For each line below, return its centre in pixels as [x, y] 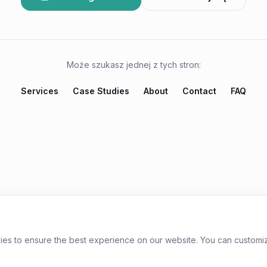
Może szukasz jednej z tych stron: [133, 65]
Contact [199, 91]
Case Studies [101, 91]
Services [40, 91]
